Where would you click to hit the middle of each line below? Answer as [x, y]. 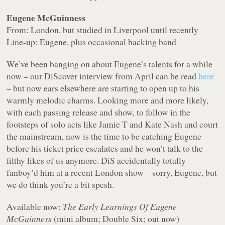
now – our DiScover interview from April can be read [103, 76]
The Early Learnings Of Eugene [120, 207]
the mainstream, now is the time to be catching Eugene [104, 136]
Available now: [35, 207]
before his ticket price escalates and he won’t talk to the [105, 148]
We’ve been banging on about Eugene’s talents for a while [110, 64]
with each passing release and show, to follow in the [99, 112]
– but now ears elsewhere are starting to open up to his [103, 88]
